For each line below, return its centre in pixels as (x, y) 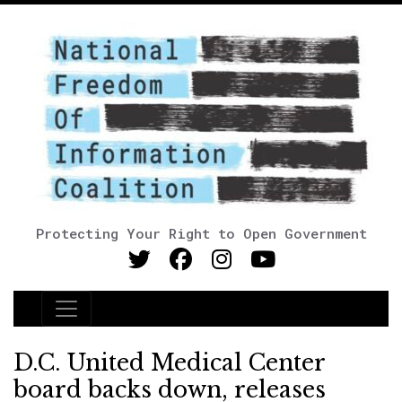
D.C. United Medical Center (169, 363)
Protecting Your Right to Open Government (201, 233)
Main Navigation (125, 319)
